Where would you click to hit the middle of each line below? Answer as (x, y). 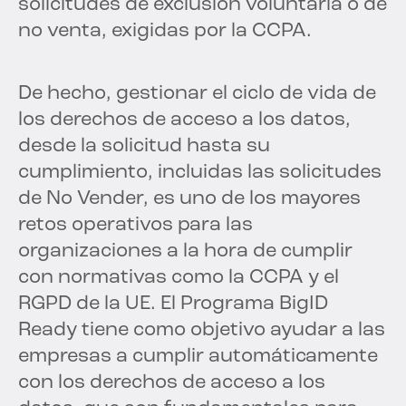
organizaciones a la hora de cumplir (185, 252)
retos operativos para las (135, 226)
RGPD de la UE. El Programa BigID (173, 304)
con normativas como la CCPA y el (179, 278)
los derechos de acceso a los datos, (184, 121)
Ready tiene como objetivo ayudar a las (202, 331)
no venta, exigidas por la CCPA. (165, 32)
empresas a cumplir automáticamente (198, 357)
